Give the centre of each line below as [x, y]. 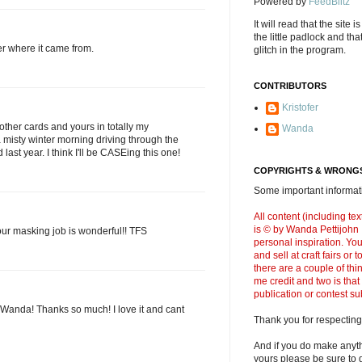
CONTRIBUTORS [290, 86]
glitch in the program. [300, 50]
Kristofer [300, 107]
